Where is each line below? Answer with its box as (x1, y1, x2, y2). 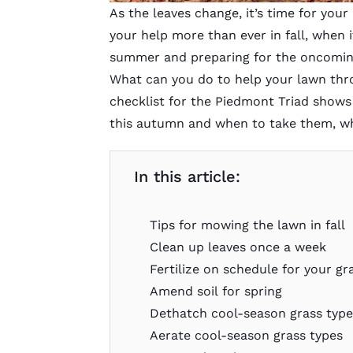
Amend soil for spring (150, 284, 283, 299)
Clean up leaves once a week (150, 240, 327, 255)
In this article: (133, 167, 240, 187)
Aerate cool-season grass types (150, 328, 344, 344)
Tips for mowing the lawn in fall (150, 217, 346, 233)
